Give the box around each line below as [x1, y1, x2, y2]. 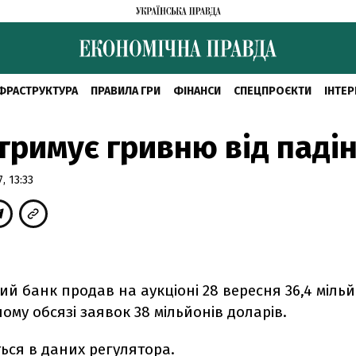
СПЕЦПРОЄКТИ [233, 84, 311, 98]
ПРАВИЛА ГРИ [90, 84, 161, 98]
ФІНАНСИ [172, 84, 221, 98]
